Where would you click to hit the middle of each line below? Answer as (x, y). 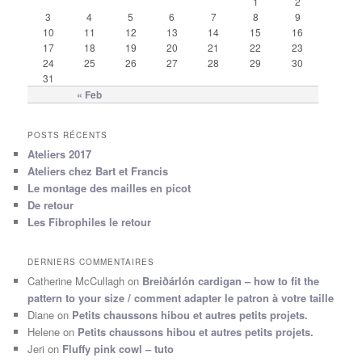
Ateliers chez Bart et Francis (98, 171)
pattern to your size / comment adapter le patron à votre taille (181, 298)
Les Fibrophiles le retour (90, 222)
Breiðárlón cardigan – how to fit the (231, 281)
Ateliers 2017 (60, 154)
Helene (44, 332)
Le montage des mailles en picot (109, 188)
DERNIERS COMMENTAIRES (91, 262)
